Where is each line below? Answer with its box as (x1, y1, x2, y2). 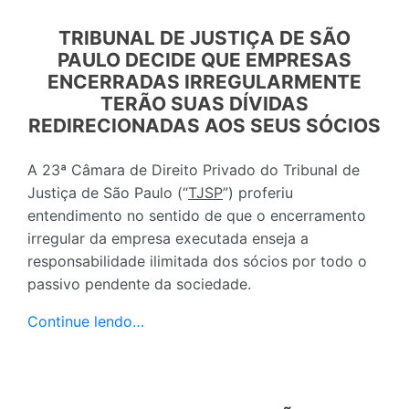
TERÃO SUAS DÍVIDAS (100, 91, 309, 115)
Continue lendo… (27, 311, 144, 330)
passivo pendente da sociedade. (27, 274, 251, 293)
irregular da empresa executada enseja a (27, 228, 309, 247)
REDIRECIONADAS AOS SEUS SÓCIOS (28, 113, 381, 137)
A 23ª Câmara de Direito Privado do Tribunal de (27, 160, 360, 179)
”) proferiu (223, 183, 293, 202)
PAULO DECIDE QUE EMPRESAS (58, 47, 351, 71)
